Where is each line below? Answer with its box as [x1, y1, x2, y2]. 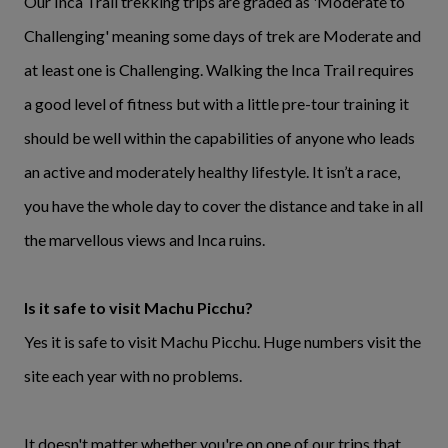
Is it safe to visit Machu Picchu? [24, 298, 253, 318]
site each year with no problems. [24, 366, 242, 386]
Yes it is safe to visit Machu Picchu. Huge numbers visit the [24, 332, 421, 352]
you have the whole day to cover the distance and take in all [24, 196, 423, 216]
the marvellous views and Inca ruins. [24, 230, 265, 250]
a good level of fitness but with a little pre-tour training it [24, 94, 409, 114]
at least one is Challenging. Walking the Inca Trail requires [24, 60, 414, 80]
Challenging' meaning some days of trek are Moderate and [24, 26, 421, 46]
